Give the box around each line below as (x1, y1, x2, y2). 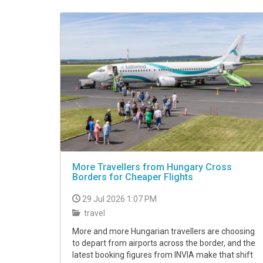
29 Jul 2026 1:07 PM (82, 194, 157, 204)
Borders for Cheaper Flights (72, 171, 193, 183)
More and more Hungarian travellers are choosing (72, 227, 255, 237)
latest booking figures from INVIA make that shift (72, 250, 253, 260)
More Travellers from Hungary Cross (72, 161, 232, 173)
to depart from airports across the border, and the (72, 238, 255, 248)
